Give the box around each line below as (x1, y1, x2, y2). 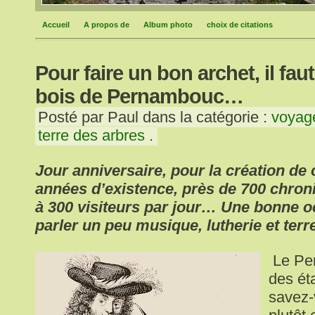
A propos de (84, 20, 129, 29)
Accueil (42, 20, 70, 29)
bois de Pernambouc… (35, 85, 243, 108)
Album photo (143, 20, 193, 29)
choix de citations (207, 20, 273, 29)
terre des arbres (38, 127, 145, 144)
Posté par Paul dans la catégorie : (38, 108, 271, 126)
